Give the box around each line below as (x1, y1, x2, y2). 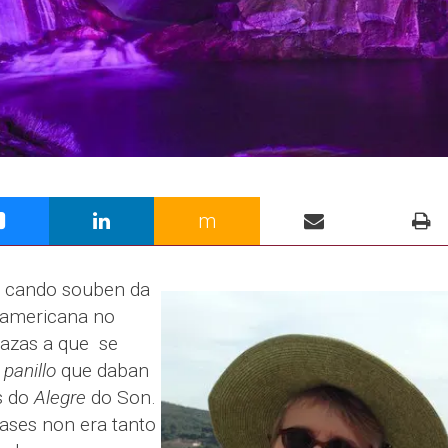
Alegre (33, 385, 86, 409)
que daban (55, 358, 149, 382)
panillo (3, 358, 56, 382)
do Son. (85, 385, 156, 409)
